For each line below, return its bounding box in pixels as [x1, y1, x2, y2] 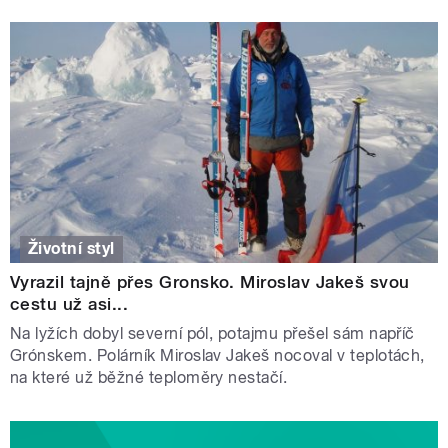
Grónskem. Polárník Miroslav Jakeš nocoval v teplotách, [10, 346, 425, 366]
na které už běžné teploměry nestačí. [10, 368, 288, 388]
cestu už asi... [10, 294, 129, 315]
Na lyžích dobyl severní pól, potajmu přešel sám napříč [10, 324, 415, 344]
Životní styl [28, 239, 115, 259]
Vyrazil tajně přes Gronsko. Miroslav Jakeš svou [10, 272, 410, 293]
